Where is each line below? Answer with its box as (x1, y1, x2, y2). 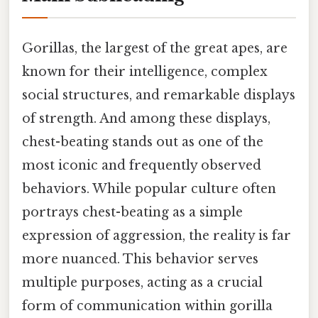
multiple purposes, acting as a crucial (22, 275, 263, 291)
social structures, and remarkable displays (22, 87, 295, 104)
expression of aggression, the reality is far (22, 228, 291, 244)
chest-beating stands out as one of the (22, 134, 263, 150)
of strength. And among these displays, (22, 111, 270, 127)
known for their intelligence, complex (22, 64, 268, 80)
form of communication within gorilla (22, 298, 273, 314)
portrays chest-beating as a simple (22, 204, 243, 221)
